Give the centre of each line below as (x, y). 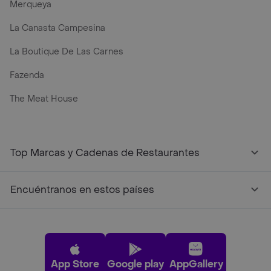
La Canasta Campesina (57, 28)
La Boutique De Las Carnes (67, 52)
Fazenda (27, 75)
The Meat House (44, 99)
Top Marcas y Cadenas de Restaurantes (105, 153)
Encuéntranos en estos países (82, 190)
